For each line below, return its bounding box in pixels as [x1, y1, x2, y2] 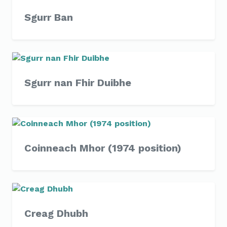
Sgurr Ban [24, 11, 73, 23]
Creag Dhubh [24, 207, 88, 219]
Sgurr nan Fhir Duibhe [24, 77, 131, 89]
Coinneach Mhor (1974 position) [24, 142, 181, 154]
